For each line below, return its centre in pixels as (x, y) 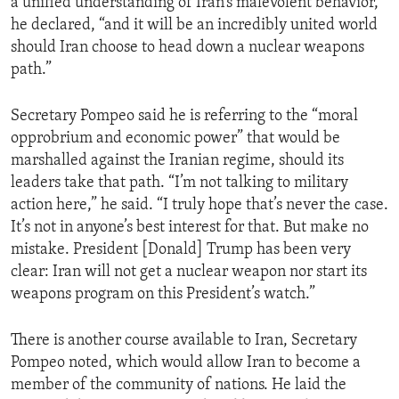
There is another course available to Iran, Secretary (184, 341)
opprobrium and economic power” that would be (175, 139)
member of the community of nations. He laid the (179, 386)
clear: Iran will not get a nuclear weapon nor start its (189, 273)
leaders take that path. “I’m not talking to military (179, 183)
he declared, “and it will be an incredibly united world (194, 26)
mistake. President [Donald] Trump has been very (181, 250)
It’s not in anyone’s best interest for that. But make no (190, 228)
